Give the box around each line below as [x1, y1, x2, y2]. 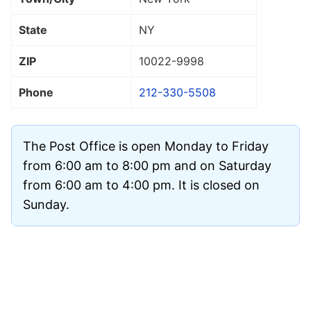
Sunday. [23, 196, 69, 212]
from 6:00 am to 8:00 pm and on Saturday [23, 158, 271, 173]
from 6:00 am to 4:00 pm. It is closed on [23, 177, 260, 192]
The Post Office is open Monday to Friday [23, 138, 269, 153]
